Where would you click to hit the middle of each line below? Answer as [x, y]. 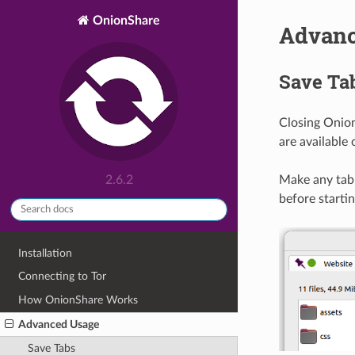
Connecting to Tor [63, 277]
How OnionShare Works [78, 300]
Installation [46, 253]
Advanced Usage [59, 324]
